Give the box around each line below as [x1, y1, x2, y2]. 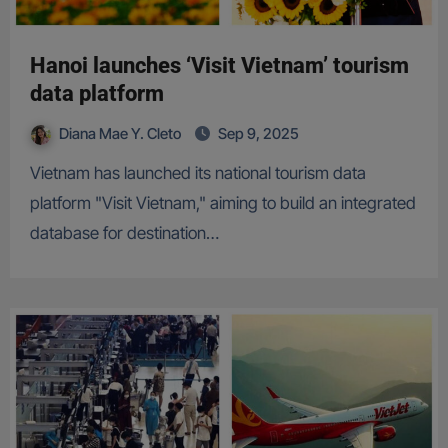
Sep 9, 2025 [217, 124, 299, 144]
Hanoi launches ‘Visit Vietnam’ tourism [29, 53, 409, 79]
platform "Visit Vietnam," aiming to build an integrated [29, 193, 416, 214]
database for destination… [29, 223, 219, 244]
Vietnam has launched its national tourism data [29, 163, 41, 184]
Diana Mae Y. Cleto [58, 124, 184, 144]
